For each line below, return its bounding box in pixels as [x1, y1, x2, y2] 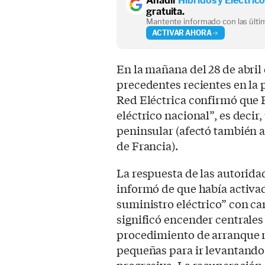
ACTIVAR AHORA [152, 28, 212, 37]
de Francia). [117, 138, 178, 154]
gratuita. [146, 6, 185, 18]
